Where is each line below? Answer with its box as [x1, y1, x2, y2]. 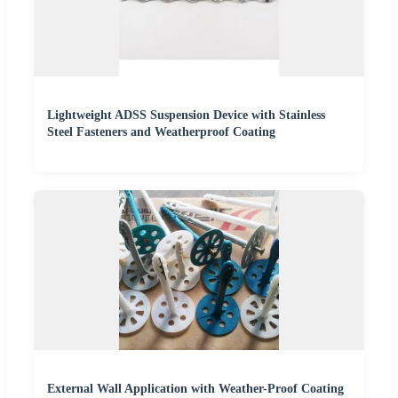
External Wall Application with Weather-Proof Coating [47, 381, 344, 395]
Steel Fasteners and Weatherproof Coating [47, 124, 275, 139]
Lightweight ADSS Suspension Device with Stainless [47, 107, 325, 122]
